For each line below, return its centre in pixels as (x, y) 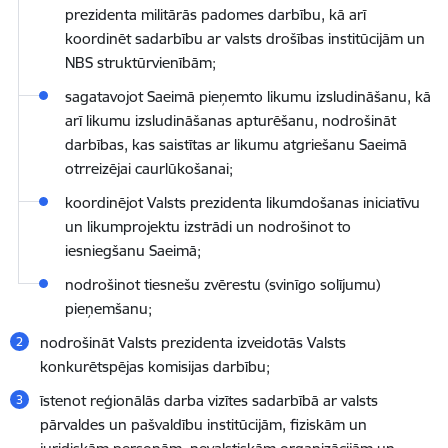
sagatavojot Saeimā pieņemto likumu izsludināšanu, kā (248, 96)
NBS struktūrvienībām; (140, 62)
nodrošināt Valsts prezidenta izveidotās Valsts (193, 342)
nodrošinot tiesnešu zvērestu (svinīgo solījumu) (222, 284)
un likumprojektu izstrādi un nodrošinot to (208, 226)
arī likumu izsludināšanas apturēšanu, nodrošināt (230, 120)
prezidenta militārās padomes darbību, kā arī (215, 14)
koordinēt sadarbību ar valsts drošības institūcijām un (245, 38)
